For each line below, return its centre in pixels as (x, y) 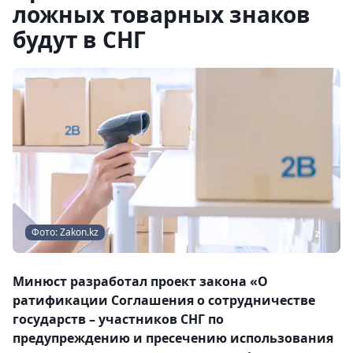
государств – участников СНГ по (118, 319)
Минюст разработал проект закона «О (140, 281)
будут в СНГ (79, 39)
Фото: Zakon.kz (65, 232)
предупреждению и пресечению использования (173, 338)
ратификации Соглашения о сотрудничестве (164, 300)
